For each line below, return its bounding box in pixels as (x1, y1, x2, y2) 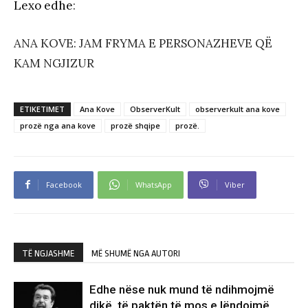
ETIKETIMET (20, 103, 65, 114)
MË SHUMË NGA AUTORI (91, 247, 180, 258)
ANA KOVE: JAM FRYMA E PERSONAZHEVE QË (14, 35, 272, 51)
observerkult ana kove (195, 103, 280, 114)
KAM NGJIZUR (14, 55, 94, 71)
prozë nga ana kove (20, 120, 96, 131)
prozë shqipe (111, 120, 160, 131)
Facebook (46, 179, 82, 190)
